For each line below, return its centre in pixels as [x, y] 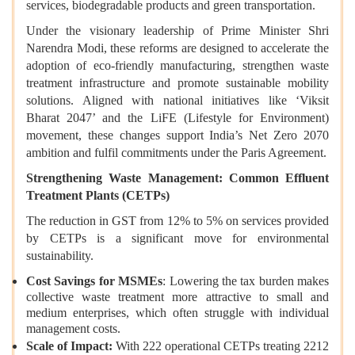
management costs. [73, 330]
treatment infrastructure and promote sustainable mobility [177, 83]
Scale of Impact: [69, 346]
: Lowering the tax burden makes [246, 281]
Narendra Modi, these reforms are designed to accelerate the [177, 48]
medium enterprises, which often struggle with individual [177, 314]
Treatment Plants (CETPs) [98, 196]
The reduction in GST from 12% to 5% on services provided [177, 221]
